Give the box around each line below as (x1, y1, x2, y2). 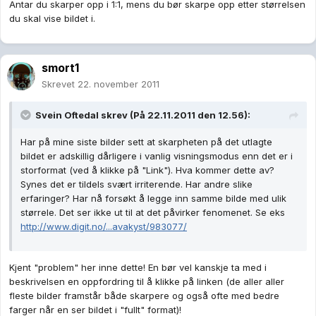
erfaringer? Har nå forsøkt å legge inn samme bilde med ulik (20, 193, 286, 205)
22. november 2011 (78, 78, 159, 90)
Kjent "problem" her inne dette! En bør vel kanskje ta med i (9, 262, 267, 274)
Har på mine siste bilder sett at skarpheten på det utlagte (20, 136, 272, 148)
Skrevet (42, 78, 78, 90)
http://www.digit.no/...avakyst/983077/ (20, 221, 187, 233)
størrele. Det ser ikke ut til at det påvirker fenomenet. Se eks (20, 207, 285, 219)
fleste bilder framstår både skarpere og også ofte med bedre (9, 290, 279, 302)
